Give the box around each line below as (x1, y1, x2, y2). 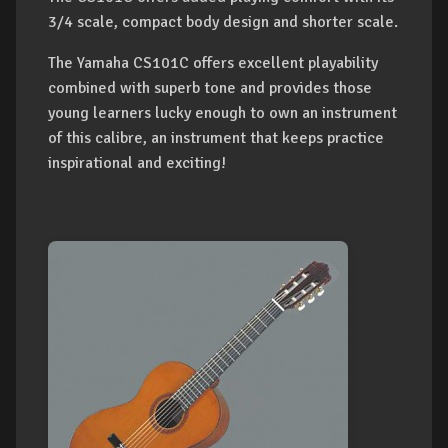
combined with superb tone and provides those (48, 78, 372, 98)
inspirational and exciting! (48, 153, 226, 173)
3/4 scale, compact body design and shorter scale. (48, 12, 398, 32)
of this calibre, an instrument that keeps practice (48, 128, 384, 148)
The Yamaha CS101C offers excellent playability (48, 53, 378, 73)
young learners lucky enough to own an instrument (48, 103, 397, 123)
